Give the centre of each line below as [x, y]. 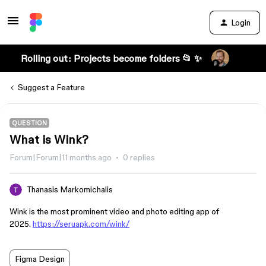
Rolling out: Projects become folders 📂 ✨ [111, 58]
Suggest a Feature [51, 87]
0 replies [139, 157]
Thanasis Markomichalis [70, 189]
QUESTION [29, 123]
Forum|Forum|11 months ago [61, 157]
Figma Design [40, 259]
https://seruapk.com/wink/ [81, 224]
